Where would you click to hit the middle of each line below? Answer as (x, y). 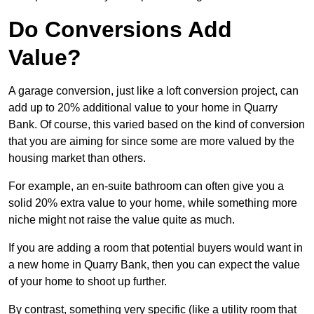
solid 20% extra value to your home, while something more (153, 203)
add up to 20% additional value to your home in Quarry (143, 107)
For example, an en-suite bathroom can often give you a (146, 186)
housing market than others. (77, 158)
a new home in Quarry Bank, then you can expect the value (154, 264)
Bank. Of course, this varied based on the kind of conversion (157, 124)
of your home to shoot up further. (88, 281)
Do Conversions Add (120, 29)
